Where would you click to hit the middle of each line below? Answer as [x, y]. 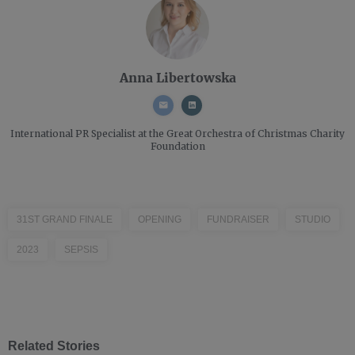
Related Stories [54, 345]
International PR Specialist [73, 133]
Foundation [177, 146]
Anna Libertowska [177, 77]
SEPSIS [81, 249]
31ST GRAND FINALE [65, 219]
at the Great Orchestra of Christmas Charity [240, 133]
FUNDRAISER [238, 219]
